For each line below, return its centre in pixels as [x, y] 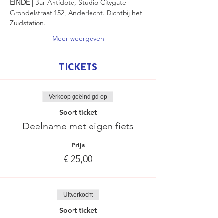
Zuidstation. [28, 23]
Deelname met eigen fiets [78, 126]
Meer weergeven [78, 38]
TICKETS [78, 67]
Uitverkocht [78, 195]
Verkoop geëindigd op [78, 97]
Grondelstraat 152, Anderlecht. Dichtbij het [77, 13]
